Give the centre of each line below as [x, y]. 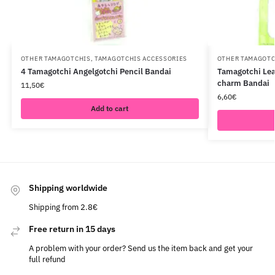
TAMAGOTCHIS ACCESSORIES [141, 58]
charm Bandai [243, 83]
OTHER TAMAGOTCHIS [56, 58]
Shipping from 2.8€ [63, 207]
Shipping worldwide [68, 188]
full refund [47, 260]
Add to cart [110, 108]
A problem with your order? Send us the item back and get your [141, 249]
